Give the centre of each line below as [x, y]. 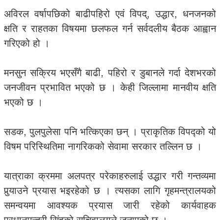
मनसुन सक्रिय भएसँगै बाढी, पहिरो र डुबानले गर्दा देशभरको [110, 73]
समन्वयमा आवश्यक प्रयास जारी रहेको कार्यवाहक [110, 205]
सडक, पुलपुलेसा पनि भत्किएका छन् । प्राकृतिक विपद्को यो [110, 132]
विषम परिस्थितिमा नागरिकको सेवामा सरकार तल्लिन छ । [103, 146]
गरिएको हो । [27, 43]
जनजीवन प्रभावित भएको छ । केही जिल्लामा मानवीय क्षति [110, 87]
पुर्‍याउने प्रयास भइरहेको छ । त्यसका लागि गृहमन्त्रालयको [110, 191]
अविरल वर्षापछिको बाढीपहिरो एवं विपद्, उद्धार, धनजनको [110, 14]
